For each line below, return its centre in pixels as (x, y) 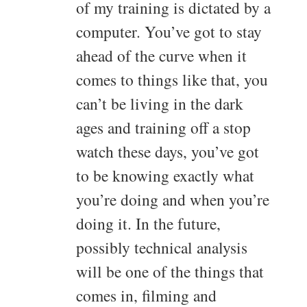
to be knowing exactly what (165, 176)
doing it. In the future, (148, 224)
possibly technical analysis (162, 248)
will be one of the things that (170, 272)
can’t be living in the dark (160, 104)
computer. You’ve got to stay (169, 32)
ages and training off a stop (163, 128)
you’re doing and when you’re (173, 200)
